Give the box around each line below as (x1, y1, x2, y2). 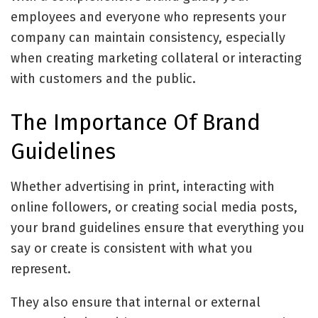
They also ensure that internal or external (11, 294, 261, 310)
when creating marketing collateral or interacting (11, 50, 302, 67)
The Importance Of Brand (11, 109, 261, 136)
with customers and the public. (11, 71, 196, 87)
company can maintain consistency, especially (11, 30, 285, 46)
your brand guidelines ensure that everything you (11, 219, 305, 236)
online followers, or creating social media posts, (11, 199, 297, 215)
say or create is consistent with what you (11, 240, 253, 256)
